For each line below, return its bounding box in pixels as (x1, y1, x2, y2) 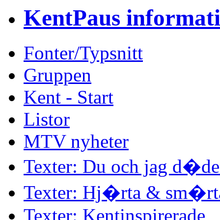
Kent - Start (24, 86, 113, 108)
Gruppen (24, 64, 91, 85)
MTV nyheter (24, 130, 129, 152)
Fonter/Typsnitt (24, 42, 143, 63)
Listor (24, 108, 70, 130)
